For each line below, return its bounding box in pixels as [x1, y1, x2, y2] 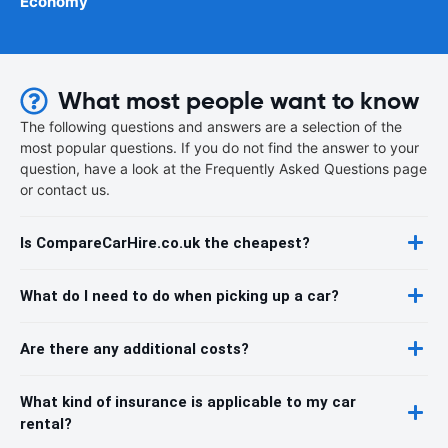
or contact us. [20, 180, 110, 198]
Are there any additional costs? [20, 339, 249, 358]
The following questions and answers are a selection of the [20, 117, 402, 135]
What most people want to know [58, 85, 419, 116]
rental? [20, 414, 72, 433]
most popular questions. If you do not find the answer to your [20, 138, 419, 156]
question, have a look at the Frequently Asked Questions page [20, 159, 427, 177]
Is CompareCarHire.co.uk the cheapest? [20, 233, 310, 252]
